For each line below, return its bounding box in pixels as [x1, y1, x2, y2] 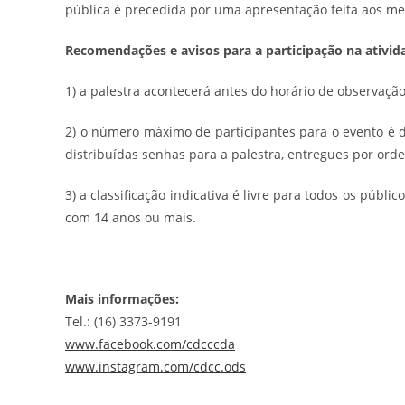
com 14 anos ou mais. [65, 209, 196, 227]
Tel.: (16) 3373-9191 [65, 313, 182, 331]
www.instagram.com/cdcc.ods [65, 358, 246, 376]
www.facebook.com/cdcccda [65, 335, 235, 353]
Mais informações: [65, 290, 179, 308]
